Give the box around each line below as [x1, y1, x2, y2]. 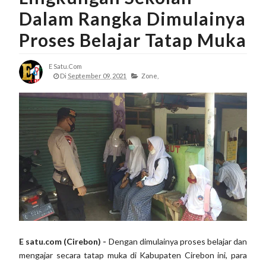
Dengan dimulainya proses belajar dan [106, 236, 247, 246]
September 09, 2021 [68, 72, 127, 80]
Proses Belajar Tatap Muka [19, 29, 247, 50]
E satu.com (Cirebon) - [19, 236, 107, 246]
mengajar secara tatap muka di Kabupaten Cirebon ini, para [19, 249, 247, 260]
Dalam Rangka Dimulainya [19, 8, 246, 29]
